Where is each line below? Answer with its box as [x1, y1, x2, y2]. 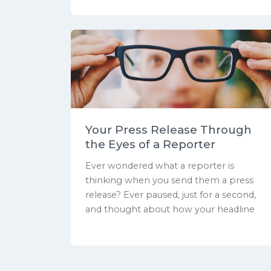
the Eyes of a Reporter [85, 137, 215, 151]
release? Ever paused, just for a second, [85, 189, 256, 200]
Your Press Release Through [85, 122, 252, 137]
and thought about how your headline [85, 203, 255, 215]
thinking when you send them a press [85, 174, 253, 186]
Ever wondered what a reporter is [85, 160, 234, 171]
